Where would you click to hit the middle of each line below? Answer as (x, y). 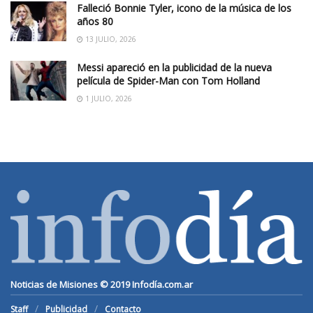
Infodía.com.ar (162, 284)
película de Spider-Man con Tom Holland (168, 80)
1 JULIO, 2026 (108, 98)
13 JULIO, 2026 (110, 39)
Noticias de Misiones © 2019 (71, 284)
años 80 (95, 21)
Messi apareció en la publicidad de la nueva (174, 67)
